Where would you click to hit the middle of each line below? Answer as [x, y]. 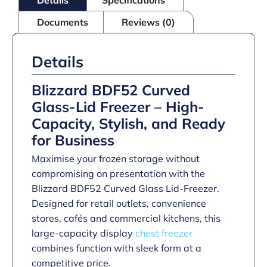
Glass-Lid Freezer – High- [118, 106]
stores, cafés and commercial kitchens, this [126, 218]
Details [58, 61]
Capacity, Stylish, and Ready [128, 123]
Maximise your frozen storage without [116, 158]
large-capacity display [83, 233]
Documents [63, 22]
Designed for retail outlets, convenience [119, 203]
